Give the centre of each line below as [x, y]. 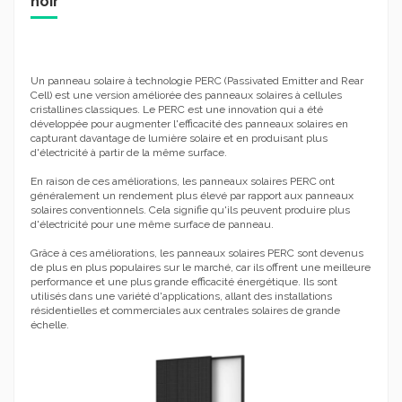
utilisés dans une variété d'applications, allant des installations [181, 297]
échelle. [50, 325]
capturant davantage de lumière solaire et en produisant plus [179, 139]
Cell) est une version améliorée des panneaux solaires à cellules [186, 96]
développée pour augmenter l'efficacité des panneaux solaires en [189, 124]
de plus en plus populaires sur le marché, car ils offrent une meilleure [201, 268]
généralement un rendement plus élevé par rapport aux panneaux [192, 196]
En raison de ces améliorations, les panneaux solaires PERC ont [183, 182]
